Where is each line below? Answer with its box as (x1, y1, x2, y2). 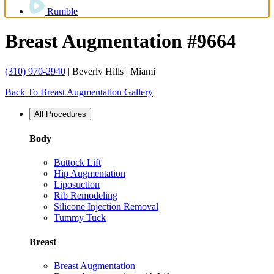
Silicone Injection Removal (54, 201, 158, 212)
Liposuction (54, 179, 100, 190)
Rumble (47, 6, 78, 17)
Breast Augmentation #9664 (5, 30, 236, 53)
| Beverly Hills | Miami (65, 65, 155, 76)
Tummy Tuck (54, 212, 106, 223)
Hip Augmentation (54, 168, 125, 179)
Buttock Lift (54, 157, 101, 168)
